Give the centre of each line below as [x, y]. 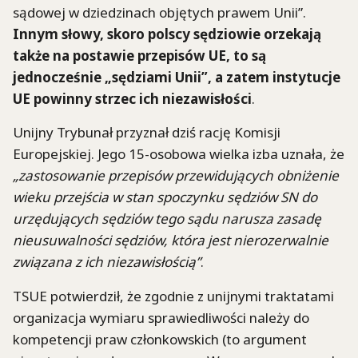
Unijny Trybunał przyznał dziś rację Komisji [147, 133]
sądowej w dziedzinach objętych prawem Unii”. [159, 12]
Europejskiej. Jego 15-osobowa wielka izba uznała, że [179, 154]
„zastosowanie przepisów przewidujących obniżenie [176, 176]
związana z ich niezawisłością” [107, 262]
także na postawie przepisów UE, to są [139, 55]
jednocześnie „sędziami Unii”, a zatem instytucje [177, 77]
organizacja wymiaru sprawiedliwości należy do [161, 317]
